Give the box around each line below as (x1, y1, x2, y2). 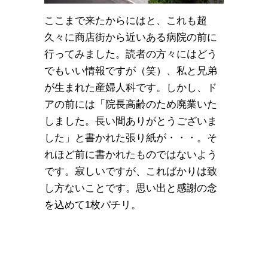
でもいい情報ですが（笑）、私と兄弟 (44, 65, 217, 77)
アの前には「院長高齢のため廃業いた (44, 99, 217, 111)
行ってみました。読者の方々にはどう (44, 48, 217, 60)
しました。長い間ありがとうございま (44, 115, 217, 127)
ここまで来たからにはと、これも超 (44, 15, 207, 27)
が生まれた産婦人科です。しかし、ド (44, 82, 217, 94)
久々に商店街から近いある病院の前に (44, 32, 217, 44)
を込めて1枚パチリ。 (44, 199, 141, 211)
